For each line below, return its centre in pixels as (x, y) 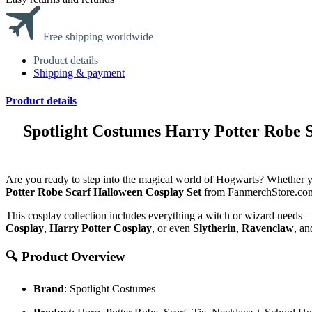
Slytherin (214, 228)
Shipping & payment (79, 73)
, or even (172, 228)
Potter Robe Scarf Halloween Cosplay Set (103, 192)
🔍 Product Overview (65, 257)
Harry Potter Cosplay (101, 228)
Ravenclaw (268, 228)
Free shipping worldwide (98, 37)
